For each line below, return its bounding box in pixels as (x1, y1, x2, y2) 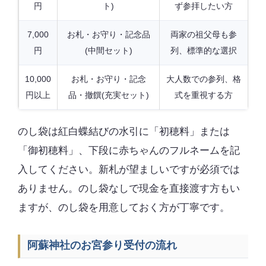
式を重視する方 (175, 90, 233, 100)
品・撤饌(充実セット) (68, 90, 149, 100)
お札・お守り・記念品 (66, 29, 150, 39)
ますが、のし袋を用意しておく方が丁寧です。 (18, 202, 230, 214)
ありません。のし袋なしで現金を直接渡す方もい (18, 183, 240, 195)
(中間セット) (84, 45, 132, 55)
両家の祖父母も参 (170, 29, 237, 39)
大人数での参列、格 (166, 74, 241, 84)
